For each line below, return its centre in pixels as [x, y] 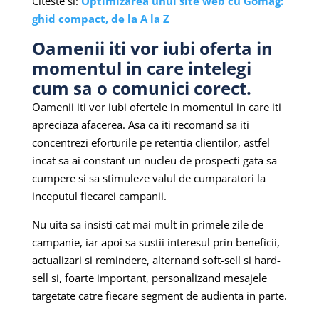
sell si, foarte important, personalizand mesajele [149, 277]
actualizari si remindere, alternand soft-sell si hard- [156, 260]
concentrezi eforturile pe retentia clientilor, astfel [151, 142]
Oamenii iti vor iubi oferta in [152, 48]
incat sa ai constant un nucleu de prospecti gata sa [154, 160]
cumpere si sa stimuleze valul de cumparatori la [148, 178]
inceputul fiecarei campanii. [99, 195]
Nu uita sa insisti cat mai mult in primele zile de [147, 224]
